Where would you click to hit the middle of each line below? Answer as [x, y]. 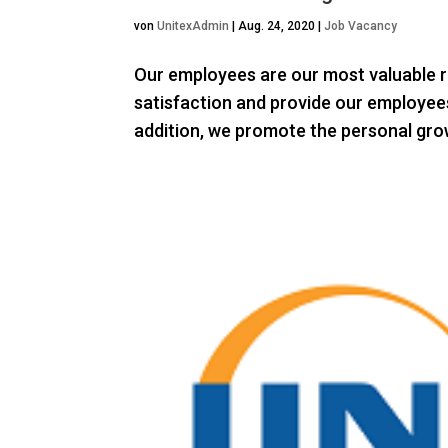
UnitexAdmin [193, 26]
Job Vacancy [361, 26]
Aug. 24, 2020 [277, 26]
